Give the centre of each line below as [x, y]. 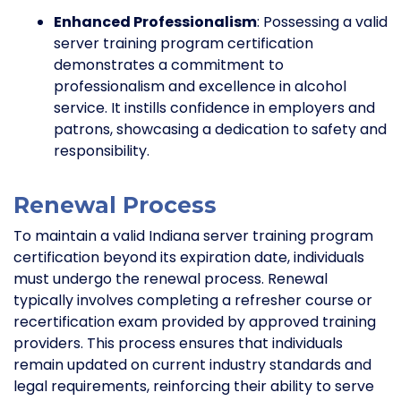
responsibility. [102, 151]
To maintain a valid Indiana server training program [193, 236]
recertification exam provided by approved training [195, 322]
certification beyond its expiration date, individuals [189, 258]
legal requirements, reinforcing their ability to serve [194, 387]
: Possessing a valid [322, 22]
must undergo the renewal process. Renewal [171, 279]
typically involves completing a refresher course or [193, 301]
